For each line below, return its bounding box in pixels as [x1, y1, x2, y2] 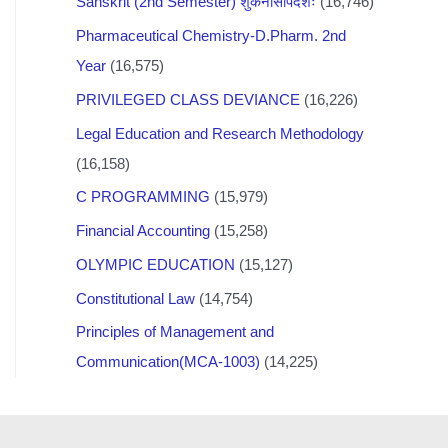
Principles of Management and [76, 323, 274, 341]
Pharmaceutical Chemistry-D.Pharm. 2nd [76, 27, 346, 44]
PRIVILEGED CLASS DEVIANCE [76, 90, 300, 108]
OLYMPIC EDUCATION [76, 255, 235, 273]
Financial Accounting [76, 222, 210, 239]
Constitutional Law [76, 289, 195, 307]
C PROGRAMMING [76, 188, 210, 206]
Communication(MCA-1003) [76, 353, 260, 371]
